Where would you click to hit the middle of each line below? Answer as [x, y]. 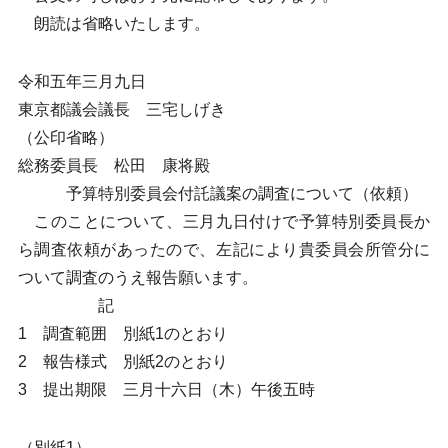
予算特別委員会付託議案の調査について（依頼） [217, 193]
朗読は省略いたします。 [113, 23]
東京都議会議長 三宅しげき [121, 109]
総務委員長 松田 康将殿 [113, 165]
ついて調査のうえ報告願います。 [137, 277]
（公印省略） [65, 137]
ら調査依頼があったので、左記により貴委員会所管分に [224, 249]
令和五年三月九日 [81, 81]
